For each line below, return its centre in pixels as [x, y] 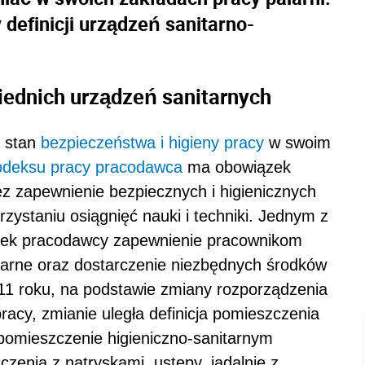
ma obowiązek [237, 167]
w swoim [297, 142]
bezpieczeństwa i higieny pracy [152, 142]
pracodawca [139, 167]
